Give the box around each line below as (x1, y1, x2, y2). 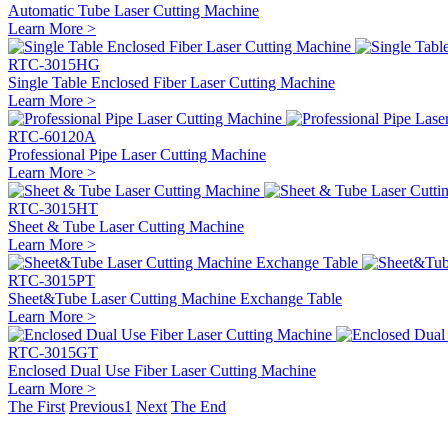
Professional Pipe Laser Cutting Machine (8, 145, 266, 163)
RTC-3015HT (8, 199, 98, 217)
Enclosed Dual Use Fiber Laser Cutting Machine (8, 361, 316, 379)
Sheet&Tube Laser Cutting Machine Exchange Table (8, 289, 342, 307)
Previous (69, 397, 124, 415)
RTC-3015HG (8, 55, 100, 73)
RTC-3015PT (8, 271, 95, 289)
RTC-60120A (8, 127, 96, 145)
